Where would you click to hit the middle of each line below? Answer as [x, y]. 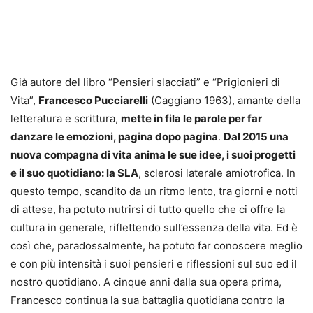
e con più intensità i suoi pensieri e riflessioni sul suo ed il [154, 264]
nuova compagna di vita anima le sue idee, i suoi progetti [153, 155]
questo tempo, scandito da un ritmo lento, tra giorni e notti [154, 191]
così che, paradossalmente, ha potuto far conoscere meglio [156, 246]
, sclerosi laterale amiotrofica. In [217, 173]
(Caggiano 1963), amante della [224, 100]
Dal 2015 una [256, 137]
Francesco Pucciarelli [93, 100]
